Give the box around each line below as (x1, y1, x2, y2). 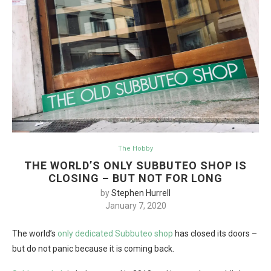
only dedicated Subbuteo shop (57, 229, 173, 239)
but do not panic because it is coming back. (12, 244, 174, 254)
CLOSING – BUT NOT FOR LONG (48, 172, 223, 185)
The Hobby (118, 145, 153, 153)
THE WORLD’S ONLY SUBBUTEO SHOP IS (24, 159, 247, 172)
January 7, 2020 (105, 201, 166, 211)
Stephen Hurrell (111, 188, 171, 198)
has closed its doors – (173, 229, 257, 239)
